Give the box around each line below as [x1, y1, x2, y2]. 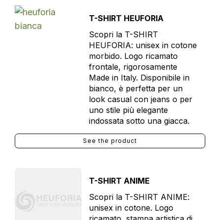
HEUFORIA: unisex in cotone [88, 40, 197, 50]
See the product [83, 137, 137, 144]
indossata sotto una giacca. [88, 116, 190, 126]
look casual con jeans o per [88, 94, 192, 104]
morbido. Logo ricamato [88, 51, 178, 61]
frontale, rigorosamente [88, 62, 177, 72]
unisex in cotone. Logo [88, 203, 173, 213]
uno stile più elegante [88, 105, 168, 115]
